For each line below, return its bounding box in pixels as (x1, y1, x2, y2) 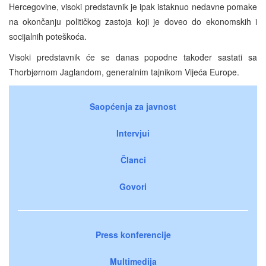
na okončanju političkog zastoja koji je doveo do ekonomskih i (9, 15, 257, 27)
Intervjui (116, 126, 150, 139)
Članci (120, 153, 146, 166)
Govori (119, 180, 147, 192)
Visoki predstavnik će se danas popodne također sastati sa (9, 50, 257, 63)
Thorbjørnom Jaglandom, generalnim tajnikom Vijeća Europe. (9, 65, 239, 78)
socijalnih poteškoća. (9, 30, 87, 42)
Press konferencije (95, 228, 171, 240)
